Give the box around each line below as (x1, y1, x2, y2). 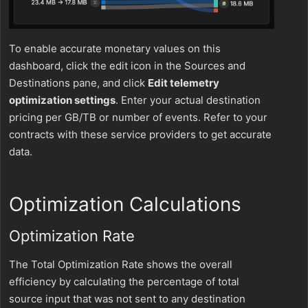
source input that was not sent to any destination (9, 291, 245, 305)
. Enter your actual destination (115, 93, 261, 107)
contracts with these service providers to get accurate (9, 127, 272, 141)
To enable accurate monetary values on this (9, 41, 221, 55)
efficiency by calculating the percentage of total (9, 274, 239, 288)
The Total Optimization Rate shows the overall (9, 257, 232, 271)
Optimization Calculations (9, 192, 241, 216)
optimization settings (9, 93, 115, 107)
